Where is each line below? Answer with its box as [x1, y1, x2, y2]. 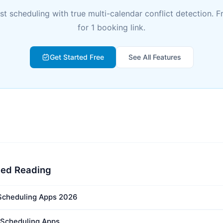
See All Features [128, 53, 181, 61]
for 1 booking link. [78, 22, 145, 32]
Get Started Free [49, 53, 104, 61]
